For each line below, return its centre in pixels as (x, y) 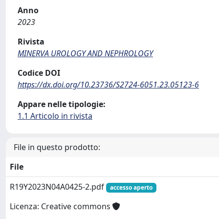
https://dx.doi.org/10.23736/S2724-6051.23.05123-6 (108, 85)
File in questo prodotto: (57, 147)
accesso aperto (131, 187)
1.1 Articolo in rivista (55, 116)
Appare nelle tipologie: (62, 104)
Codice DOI (39, 73)
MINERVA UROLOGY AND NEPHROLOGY (85, 53)
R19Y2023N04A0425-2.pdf (58, 187)
